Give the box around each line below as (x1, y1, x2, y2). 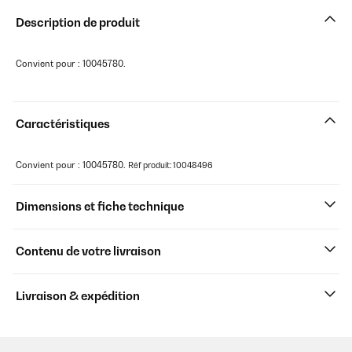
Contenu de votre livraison (16, 244, 161, 258)
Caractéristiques (16, 117, 110, 130)
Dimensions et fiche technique (16, 200, 184, 213)
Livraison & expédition (16, 289, 140, 302)
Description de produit (16, 16, 140, 29)
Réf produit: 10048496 (128, 160, 213, 170)
